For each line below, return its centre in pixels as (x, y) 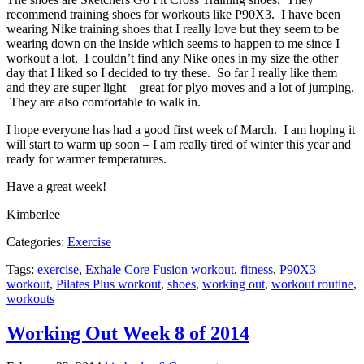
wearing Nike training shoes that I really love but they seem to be (173, 28)
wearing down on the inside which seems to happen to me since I (173, 43)
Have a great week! (56, 186)
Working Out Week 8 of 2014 (128, 333)
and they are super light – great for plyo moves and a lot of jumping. (180, 87)
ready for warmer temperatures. (87, 158)
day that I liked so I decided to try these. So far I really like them (172, 72)
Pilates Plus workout (108, 284)
